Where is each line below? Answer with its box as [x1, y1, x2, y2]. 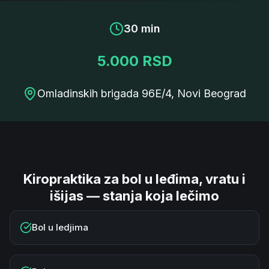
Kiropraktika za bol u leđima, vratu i [23, 171, 246, 187]
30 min [123, 22, 160, 35]
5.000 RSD [97, 52, 172, 70]
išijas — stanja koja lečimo [50, 188, 219, 204]
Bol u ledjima [32, 222, 88, 233]
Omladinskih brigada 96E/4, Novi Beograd [37, 87, 246, 100]
